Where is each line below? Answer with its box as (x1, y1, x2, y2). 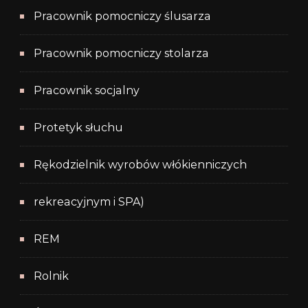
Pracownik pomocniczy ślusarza (34, 9, 211, 23)
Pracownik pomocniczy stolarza (34, 46, 209, 60)
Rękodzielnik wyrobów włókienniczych (34, 157, 247, 171)
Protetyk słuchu (34, 120, 123, 134)
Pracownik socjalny (34, 83, 140, 97)
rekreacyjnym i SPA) (34, 195, 144, 208)
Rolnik (34, 269, 69, 283)
